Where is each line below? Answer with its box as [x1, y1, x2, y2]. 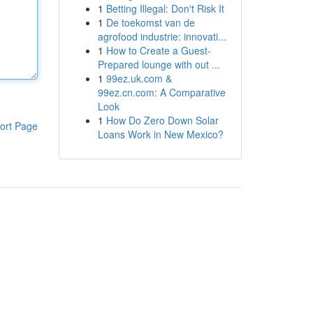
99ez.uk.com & [105, 71, 172, 85]
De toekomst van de [105, 15, 195, 29]
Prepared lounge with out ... [97, 57, 220, 71]
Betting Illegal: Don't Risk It [105, 1, 224, 15]
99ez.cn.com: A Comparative [97, 85, 226, 99]
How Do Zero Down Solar [105, 113, 219, 127]
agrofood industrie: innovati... [97, 29, 226, 43]
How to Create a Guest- [105, 43, 211, 57]
